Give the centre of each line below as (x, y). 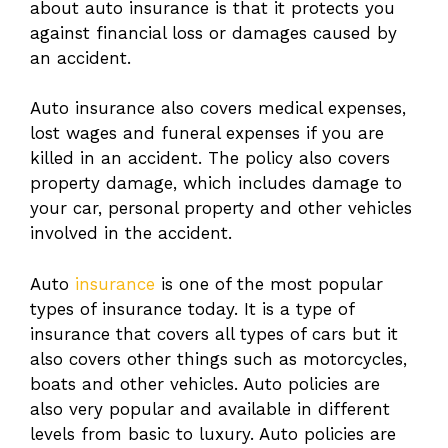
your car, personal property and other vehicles (221, 208)
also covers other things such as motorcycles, (218, 358)
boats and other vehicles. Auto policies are (205, 383)
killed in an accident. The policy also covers (210, 158)
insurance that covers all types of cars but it (214, 333)
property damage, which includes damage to (216, 183)
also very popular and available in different (210, 408)
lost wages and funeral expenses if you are (207, 133)
